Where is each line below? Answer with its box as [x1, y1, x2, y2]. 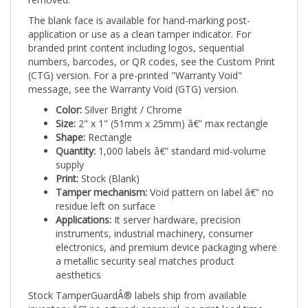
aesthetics [56, 256, 101, 269]
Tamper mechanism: [56, 173, 147, 187]
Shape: [56, 118, 85, 132]
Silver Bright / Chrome [82, 91, 182, 104]
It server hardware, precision [111, 201, 241, 214]
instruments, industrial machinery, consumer [56, 214, 253, 228]
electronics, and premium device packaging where [56, 228, 277, 242]
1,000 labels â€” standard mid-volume [96, 132, 266, 146]
